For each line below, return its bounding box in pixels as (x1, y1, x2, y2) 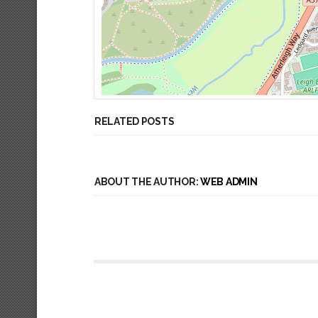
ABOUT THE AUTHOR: (94, 176, 200, 187)
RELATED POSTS (94, 116, 175, 127)
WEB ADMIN (199, 176, 258, 187)
